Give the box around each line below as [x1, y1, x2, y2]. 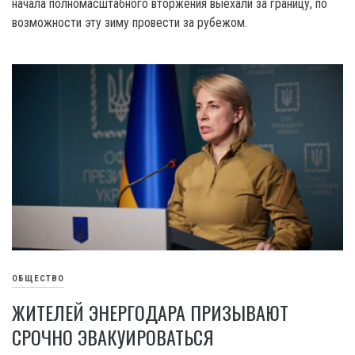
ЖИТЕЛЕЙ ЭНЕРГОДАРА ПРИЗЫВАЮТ [12, 297, 288, 326]
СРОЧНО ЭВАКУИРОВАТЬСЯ [12, 322, 214, 351]
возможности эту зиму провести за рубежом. [12, 15, 247, 31]
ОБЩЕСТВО [12, 273, 64, 284]
